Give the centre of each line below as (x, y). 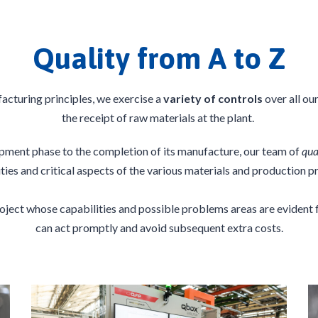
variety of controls (213, 98)
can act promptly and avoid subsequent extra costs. (159, 227)
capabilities (88, 208)
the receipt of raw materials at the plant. (158, 117)
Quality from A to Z (159, 58)
